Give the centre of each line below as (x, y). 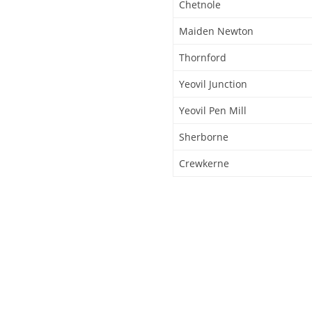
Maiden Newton (216, 31)
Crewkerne (204, 163)
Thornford (203, 57)
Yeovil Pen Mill (213, 110)
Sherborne (204, 136)
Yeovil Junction (213, 84)
